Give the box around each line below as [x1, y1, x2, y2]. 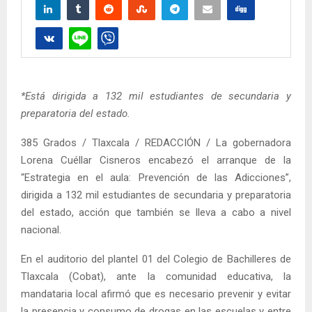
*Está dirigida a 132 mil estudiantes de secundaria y [21, 89, 291, 102]
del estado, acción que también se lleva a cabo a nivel [21, 205, 291, 219]
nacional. [21, 223, 61, 236]
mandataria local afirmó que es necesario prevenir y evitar [21, 287, 291, 300]
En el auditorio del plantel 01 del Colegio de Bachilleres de [21, 252, 291, 265]
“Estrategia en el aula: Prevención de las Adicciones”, [21, 171, 291, 184]
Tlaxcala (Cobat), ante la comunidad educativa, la [21, 270, 291, 283]
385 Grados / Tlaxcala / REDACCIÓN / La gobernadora [21, 136, 291, 149]
